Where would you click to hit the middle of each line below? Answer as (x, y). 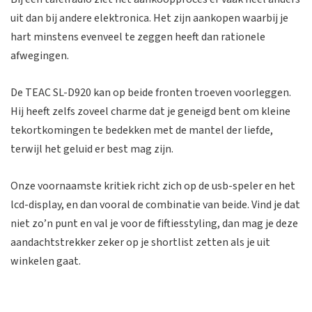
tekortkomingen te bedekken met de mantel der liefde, (142, 131)
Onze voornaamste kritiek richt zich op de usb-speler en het (153, 186)
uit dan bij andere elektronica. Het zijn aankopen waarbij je (149, 18)
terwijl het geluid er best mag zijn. (92, 149)
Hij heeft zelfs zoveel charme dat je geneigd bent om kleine (150, 112)
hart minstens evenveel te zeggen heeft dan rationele (138, 37)
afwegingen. (40, 56)
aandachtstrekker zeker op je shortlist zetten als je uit (140, 242)
